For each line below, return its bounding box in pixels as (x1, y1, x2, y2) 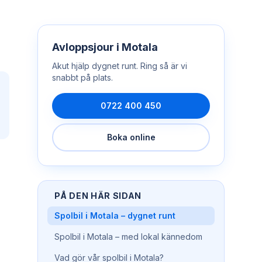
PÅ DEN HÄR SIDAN (54, 191, 142, 201)
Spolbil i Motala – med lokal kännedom (54, 232, 202, 242)
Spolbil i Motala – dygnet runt (54, 211, 175, 220)
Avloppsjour (52, 41, 114, 53)
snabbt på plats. (52, 73, 113, 82)
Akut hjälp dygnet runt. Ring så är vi (52, 61, 187, 71)
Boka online (106, 132, 156, 142)
